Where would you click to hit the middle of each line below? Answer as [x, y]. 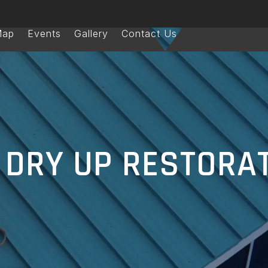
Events [45, 33]
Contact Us [150, 33]
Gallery [92, 33]
